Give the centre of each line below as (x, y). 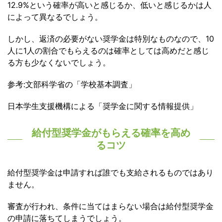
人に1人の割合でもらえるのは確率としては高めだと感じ (108, 51)
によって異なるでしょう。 (55, 17)
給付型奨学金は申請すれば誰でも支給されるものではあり (111, 173)
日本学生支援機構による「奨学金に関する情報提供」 (103, 106)
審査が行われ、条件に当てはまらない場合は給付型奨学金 (111, 206)
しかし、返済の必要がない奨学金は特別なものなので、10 (111, 39)
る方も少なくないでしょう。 (59, 63)
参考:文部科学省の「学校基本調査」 (72, 84)
